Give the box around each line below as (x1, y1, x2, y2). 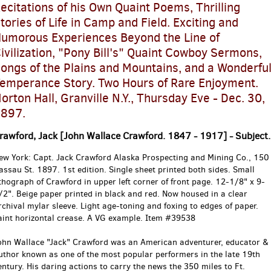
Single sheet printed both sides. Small (106, 164, 255, 175)
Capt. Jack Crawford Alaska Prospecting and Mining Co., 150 (33, 152, 269, 163)
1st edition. (62, 164, 106, 175)
